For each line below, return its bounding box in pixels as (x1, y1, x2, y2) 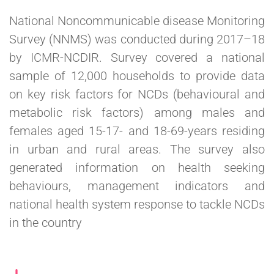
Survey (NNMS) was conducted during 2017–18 (9, 32, 265, 46)
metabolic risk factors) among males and (9, 105, 265, 120)
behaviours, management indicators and (9, 179, 265, 193)
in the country (9, 215, 82, 230)
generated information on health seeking (9, 160, 265, 175)
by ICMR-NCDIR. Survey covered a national (9, 50, 265, 65)
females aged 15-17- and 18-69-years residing (9, 124, 265, 138)
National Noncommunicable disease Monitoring (9, 13, 265, 28)
